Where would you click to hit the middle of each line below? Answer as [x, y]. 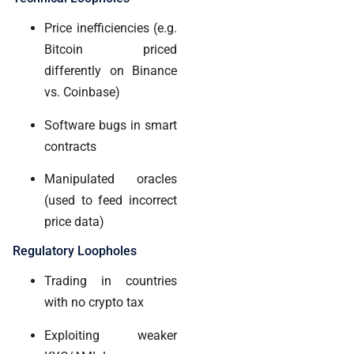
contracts [70, 146]
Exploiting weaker [111, 335]
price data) [74, 222]
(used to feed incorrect [111, 201]
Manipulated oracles [111, 179]
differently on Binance [111, 71]
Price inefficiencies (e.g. [111, 28]
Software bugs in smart [111, 125]
